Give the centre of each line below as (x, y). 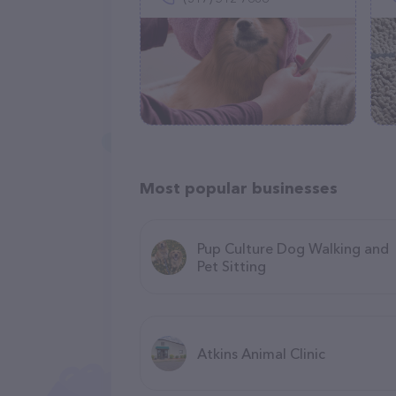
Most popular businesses (239, 188)
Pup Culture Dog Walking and (293, 248)
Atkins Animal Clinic (261, 353)
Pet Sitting (232, 266)
